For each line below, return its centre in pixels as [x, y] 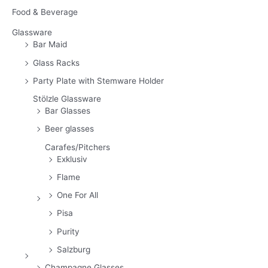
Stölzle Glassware [67, 99]
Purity [68, 231]
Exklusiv [72, 159]
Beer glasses [69, 129]
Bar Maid [50, 45]
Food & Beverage [45, 12]
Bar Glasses [68, 111]
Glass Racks [56, 63]
